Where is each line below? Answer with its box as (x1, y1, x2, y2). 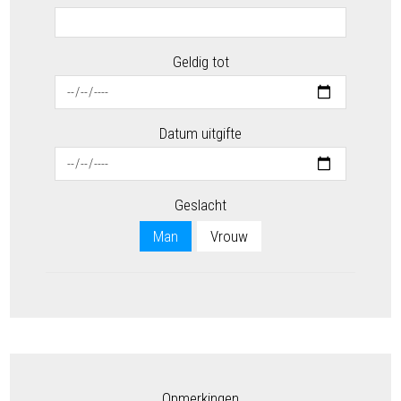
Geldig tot (172, 53, 229, 72)
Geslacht (175, 196, 226, 215)
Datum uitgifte (159, 124, 242, 143)
